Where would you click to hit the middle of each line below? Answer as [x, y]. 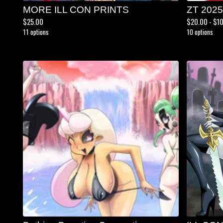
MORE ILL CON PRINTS [76, 9]
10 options [200, 32]
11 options [36, 32]
